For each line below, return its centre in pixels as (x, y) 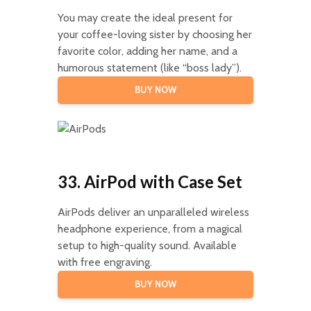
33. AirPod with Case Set (150, 181)
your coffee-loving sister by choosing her (154, 34)
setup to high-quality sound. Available (147, 245)
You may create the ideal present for (145, 17)
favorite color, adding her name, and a (147, 51)
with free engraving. (104, 262)
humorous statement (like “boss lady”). (149, 67)
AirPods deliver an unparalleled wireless (153, 212)
